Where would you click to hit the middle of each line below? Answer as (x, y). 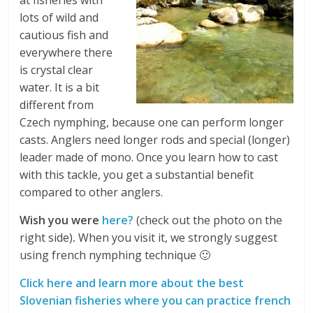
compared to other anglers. (92, 192)
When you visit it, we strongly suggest (177, 238)
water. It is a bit (60, 88)
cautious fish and (64, 35)
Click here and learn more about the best (132, 283)
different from (57, 105)
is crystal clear (57, 70)
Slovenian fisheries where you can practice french (155, 301)
